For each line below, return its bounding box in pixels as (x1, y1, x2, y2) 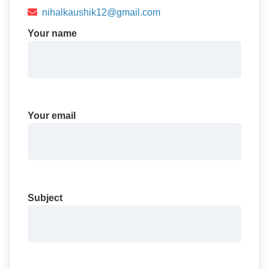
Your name (28, 28, 77, 38)
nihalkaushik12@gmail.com (42, 7, 160, 17)
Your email (28, 110, 76, 121)
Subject (28, 193, 62, 203)
